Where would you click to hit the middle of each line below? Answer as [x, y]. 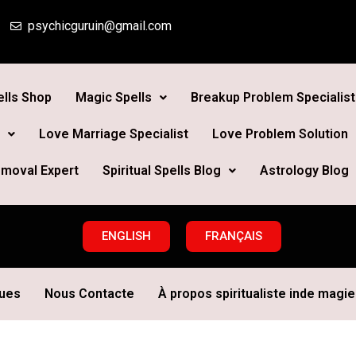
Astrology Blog [304, 170]
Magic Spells [113, 97]
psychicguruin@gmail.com [100, 26]
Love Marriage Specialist [113, 134]
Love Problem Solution [280, 134]
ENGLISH [126, 236]
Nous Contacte [89, 294]
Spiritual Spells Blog [161, 170]
